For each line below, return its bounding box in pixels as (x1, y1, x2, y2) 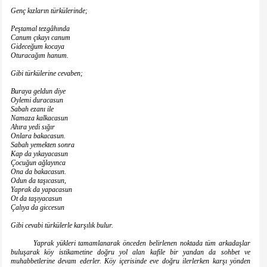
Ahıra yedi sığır (11, 123, 55, 132)
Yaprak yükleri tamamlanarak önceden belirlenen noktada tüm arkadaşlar (11, 239, 250, 248)
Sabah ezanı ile (11, 105, 54, 114)
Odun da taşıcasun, (11, 176, 66, 185)
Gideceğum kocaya (11, 42, 64, 51)
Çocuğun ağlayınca (11, 159, 66, 167)
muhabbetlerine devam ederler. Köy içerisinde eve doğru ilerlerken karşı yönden (11, 257, 250, 266)
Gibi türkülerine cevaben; (11, 69, 83, 78)
